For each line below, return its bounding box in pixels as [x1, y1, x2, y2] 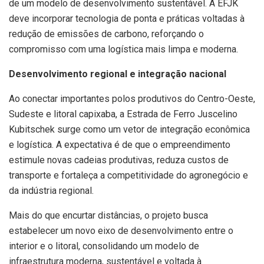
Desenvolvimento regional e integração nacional [9, 68, 226, 80]
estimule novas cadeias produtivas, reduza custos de [9, 154, 229, 166]
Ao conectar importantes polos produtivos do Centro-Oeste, [9, 93, 255, 104]
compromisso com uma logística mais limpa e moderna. [9, 43, 238, 55]
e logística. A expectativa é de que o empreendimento [9, 138, 230, 150]
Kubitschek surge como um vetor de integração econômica [9, 123, 250, 135]
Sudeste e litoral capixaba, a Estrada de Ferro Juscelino [9, 108, 237, 120]
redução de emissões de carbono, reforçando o [9, 28, 204, 39]
